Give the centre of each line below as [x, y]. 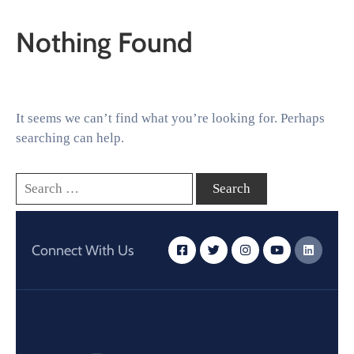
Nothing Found [104, 42]
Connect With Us [83, 250]
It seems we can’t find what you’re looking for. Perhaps [170, 118]
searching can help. [70, 137]
